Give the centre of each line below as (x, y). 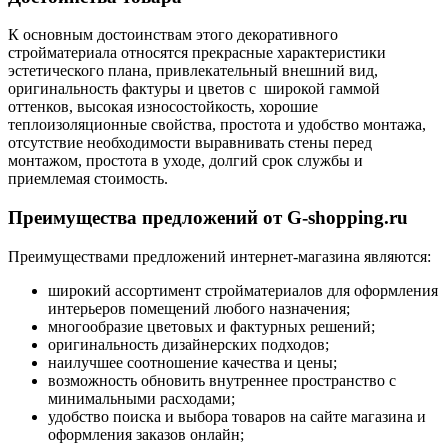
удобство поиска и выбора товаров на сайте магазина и (237, 416)
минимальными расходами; (141, 398)
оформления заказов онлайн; (146, 434)
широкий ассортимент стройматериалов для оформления (243, 290)
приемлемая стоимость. (88, 179)
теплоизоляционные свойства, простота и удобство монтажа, (217, 125)
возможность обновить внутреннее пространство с (222, 380)
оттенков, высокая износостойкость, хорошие (163, 107)
